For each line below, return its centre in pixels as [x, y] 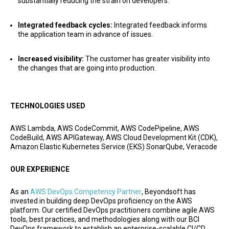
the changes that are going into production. [87, 68]
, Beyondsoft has [169, 191]
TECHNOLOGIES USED [48, 106]
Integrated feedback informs [160, 25]
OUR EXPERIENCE [40, 169]
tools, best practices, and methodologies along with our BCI [105, 219]
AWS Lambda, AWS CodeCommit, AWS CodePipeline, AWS [105, 128]
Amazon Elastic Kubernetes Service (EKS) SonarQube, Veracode [114, 146]
